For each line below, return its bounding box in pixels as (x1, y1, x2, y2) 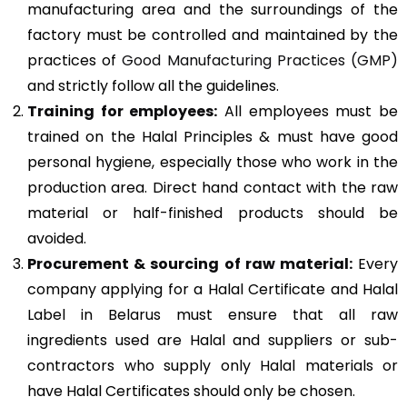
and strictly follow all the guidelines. (27, 75, 279, 96)
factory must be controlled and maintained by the (27, 25, 398, 45)
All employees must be (217, 101, 399, 122)
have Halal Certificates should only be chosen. (27, 381, 355, 402)
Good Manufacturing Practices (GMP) (122, 50, 399, 71)
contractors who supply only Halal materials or (27, 355, 398, 376)
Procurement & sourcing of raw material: (27, 253, 352, 274)
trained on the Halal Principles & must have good (27, 126, 398, 147)
